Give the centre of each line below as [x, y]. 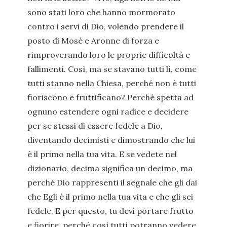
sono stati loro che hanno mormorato [101, 12]
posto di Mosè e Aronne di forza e [93, 41]
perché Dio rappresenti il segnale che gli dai [112, 182]
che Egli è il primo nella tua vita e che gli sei [110, 197]
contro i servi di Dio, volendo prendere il [106, 26]
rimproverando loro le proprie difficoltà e [109, 55]
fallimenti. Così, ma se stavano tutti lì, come [112, 69]
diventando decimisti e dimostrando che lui [111, 140]
